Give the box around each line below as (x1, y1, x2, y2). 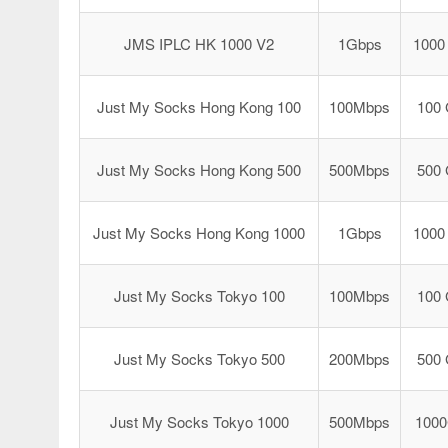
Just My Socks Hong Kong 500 (97, 159, 301, 180)
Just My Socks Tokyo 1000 (109, 411, 289, 432)
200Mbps (329, 348, 390, 369)
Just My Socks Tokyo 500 (113, 348, 285, 369)
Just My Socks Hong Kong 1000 (93, 222, 305, 243)
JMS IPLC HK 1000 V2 (124, 33, 274, 54)
